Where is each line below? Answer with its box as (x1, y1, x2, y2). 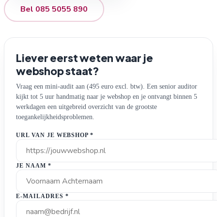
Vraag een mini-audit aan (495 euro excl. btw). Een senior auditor (16, 82, 197, 90)
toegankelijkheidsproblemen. (16, 112, 94, 121)
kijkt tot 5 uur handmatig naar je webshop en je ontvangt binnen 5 (16, 92, 197, 100)
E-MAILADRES (16, 192, 65, 200)
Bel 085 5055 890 (20, 3, 88, 15)
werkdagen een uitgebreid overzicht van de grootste (16, 102, 157, 110)
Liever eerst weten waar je (16, 51, 153, 64)
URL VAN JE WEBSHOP (16, 131, 91, 139)
